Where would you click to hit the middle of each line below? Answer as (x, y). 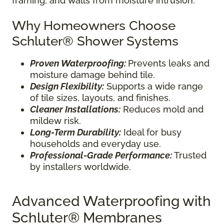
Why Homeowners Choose (94, 25)
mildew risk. (55, 120)
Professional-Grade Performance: (101, 155)
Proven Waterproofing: (78, 63)
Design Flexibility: (67, 86)
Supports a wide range (153, 86)
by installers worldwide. (80, 166)
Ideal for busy (151, 132)
